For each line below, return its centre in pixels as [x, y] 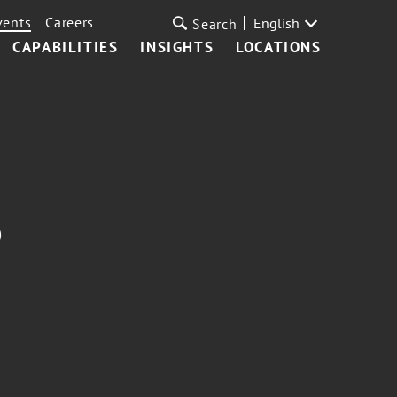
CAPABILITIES [66, 47]
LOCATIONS [279, 47]
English [276, 23]
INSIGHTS [177, 47]
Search [215, 24]
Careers [70, 22]
